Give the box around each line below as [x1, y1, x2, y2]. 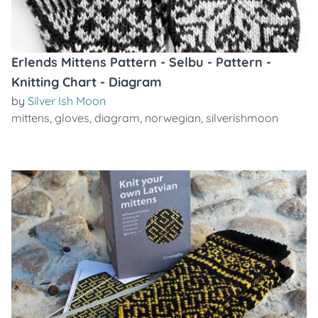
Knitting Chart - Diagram [11, 74, 162, 90]
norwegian [145, 111, 201, 125]
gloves [55, 111, 89, 125]
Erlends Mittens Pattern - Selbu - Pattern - [11, 54, 271, 70]
